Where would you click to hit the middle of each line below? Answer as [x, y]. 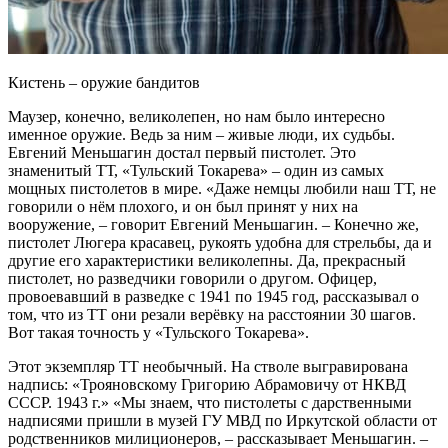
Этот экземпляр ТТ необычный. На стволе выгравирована [208, 366]
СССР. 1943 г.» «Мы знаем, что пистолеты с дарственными [210, 402]
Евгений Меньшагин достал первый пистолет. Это [182, 152]
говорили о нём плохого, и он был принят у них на [183, 206]
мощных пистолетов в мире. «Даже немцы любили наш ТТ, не [222, 188]
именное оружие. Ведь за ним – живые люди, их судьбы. [201, 134]
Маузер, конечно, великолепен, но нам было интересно [196, 116]
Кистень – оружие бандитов [104, 82]
